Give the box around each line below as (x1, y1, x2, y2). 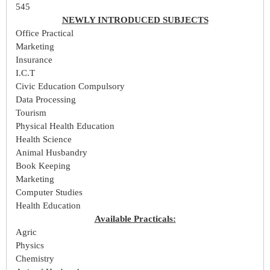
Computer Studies (16, 187, 83, 197)
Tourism (16, 107, 46, 118)
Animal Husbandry (16, 147, 87, 157)
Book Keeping (16, 160, 71, 171)
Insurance (16, 54, 52, 64)
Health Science (16, 134, 72, 144)
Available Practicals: (94, 213, 176, 224)
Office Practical (16, 28, 74, 38)
